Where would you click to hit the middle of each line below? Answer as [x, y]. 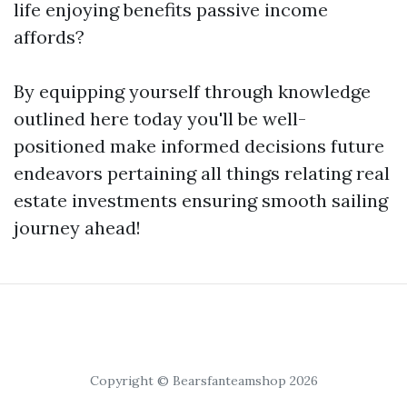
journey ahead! [77, 228]
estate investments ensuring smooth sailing [201, 200]
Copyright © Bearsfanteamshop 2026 [203, 381]
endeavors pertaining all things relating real [202, 173]
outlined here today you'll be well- [160, 119]
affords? [49, 37]
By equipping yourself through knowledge [192, 91]
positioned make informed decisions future [199, 146]
